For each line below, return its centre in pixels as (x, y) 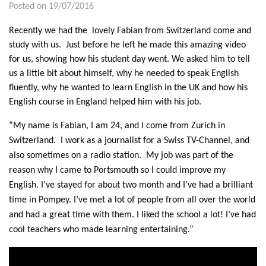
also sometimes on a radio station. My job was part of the (121, 156)
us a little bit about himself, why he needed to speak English (124, 74)
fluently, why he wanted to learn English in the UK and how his (128, 88)
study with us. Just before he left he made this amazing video (127, 45)
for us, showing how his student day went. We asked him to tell (129, 59)
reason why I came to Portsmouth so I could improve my (117, 170)
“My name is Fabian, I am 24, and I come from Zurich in (117, 126)
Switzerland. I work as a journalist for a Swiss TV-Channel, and (129, 141)
